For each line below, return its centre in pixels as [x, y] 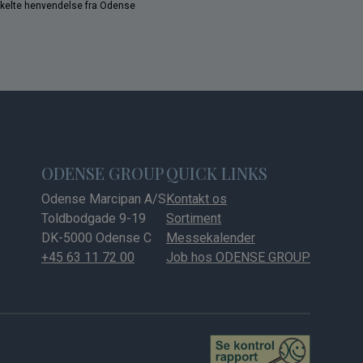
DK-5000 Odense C [96, 237]
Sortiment [194, 218]
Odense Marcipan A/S [104, 199]
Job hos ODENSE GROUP [238, 257]
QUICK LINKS [217, 173]
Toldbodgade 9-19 [94, 218]
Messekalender [211, 237]
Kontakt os [196, 199]
